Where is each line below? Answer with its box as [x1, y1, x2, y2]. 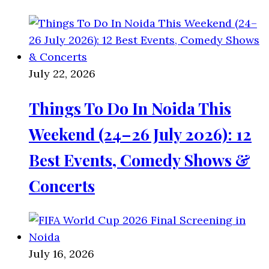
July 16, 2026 [29, 247, 94, 261]
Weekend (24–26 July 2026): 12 [29, 122, 252, 145]
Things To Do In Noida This [29, 97, 231, 119]
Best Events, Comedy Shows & [29, 148, 250, 171]
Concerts [29, 174, 95, 196]
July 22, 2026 [29, 66, 95, 80]
